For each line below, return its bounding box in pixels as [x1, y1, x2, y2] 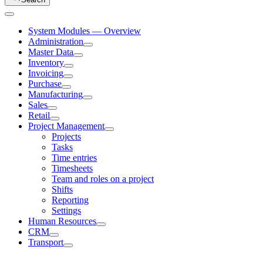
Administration [28, 36, 83, 46]
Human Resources [28, 216, 96, 226]
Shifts [52, 184, 73, 194]
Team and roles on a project [52, 174, 154, 184]
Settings [52, 205, 81, 215]
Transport [28, 237, 63, 247]
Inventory [28, 58, 64, 68]
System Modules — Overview [28, 26, 141, 36]
